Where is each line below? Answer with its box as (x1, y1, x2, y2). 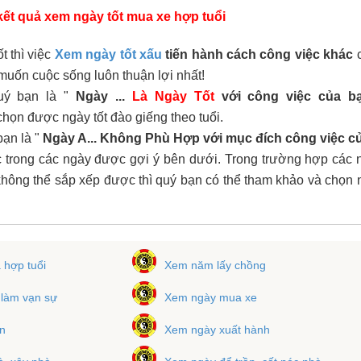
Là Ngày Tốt (131, 89, 214, 103)
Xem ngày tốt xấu (54, 47, 162, 61)
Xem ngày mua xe (164, 290, 258, 304)
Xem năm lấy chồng (164, 258, 267, 272)
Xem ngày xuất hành (164, 322, 271, 336)
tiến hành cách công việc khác (161, 47, 354, 61)
